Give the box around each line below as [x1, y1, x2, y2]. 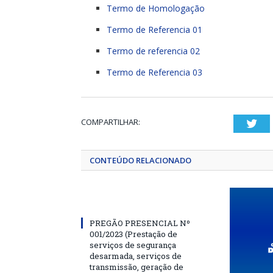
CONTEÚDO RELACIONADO [90, 155, 191, 166]
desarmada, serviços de [90, 250, 182, 261]
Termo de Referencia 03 [107, 66, 202, 78]
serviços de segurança [90, 239, 176, 250]
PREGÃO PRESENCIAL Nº [90, 218, 190, 229]
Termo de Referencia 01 [107, 24, 202, 35]
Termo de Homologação [107, 2, 205, 14]
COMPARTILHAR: [81, 116, 140, 127]
